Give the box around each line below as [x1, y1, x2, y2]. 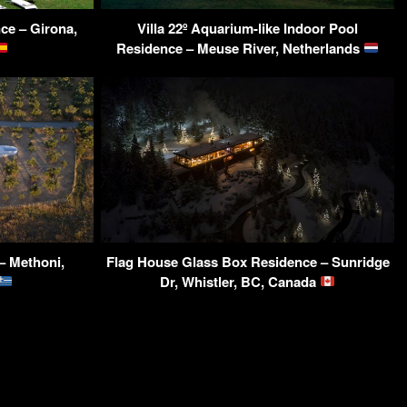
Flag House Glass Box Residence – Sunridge [105, 251, 390, 272]
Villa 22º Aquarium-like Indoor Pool [137, 17, 358, 38]
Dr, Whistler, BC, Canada [159, 271, 320, 292]
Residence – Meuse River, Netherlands [115, 37, 363, 58]
